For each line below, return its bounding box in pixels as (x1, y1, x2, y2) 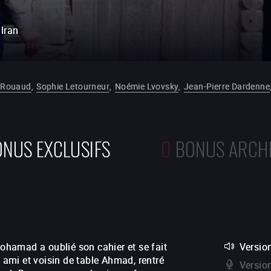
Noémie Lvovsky (114, 80, 179, 92)
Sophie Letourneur (36, 80, 110, 92)
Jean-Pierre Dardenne (183, 80, 270, 92)
